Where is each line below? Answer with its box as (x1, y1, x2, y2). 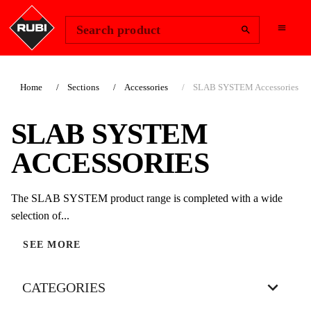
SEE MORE (23, 239, 81, 251)
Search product (76, 22, 161, 37)
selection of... (11, 210, 69, 222)
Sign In (259, 3, 294, 13)
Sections (67, 82, 99, 92)
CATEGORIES (22, 280, 106, 296)
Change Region (155, 3, 226, 13)
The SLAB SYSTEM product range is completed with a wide (11, 192, 283, 205)
